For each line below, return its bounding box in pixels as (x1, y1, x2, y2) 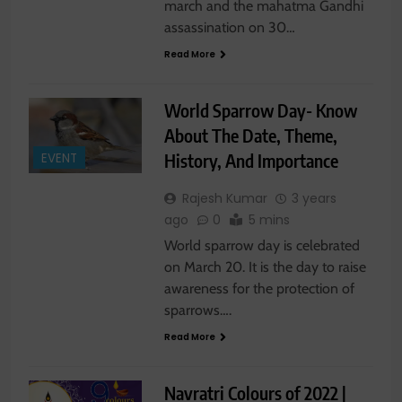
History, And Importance (163, 149, 338, 172)
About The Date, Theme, (163, 124, 337, 147)
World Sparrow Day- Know (163, 99, 357, 122)
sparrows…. (163, 301, 232, 319)
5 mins (248, 211, 290, 230)
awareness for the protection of (163, 280, 354, 298)
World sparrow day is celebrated (163, 237, 360, 255)
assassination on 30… (163, 18, 295, 36)
